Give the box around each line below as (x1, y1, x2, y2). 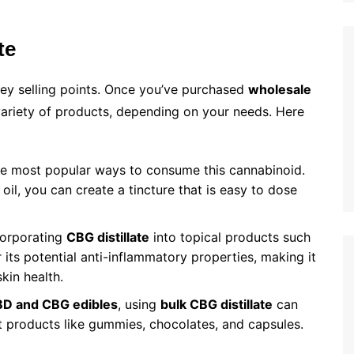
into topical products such (149, 229, 311, 246)
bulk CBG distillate (160, 296, 273, 313)
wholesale (248, 81, 311, 98)
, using (118, 296, 160, 313)
